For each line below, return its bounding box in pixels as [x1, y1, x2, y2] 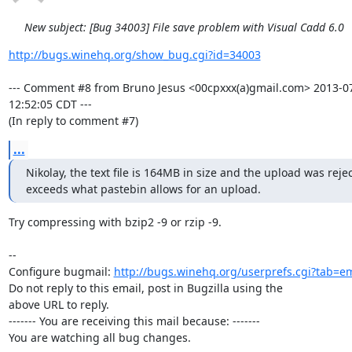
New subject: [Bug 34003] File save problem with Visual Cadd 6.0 [24, 20, 344, 35]
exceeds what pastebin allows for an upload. [25, 181, 261, 196]
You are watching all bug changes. [8, 330, 191, 345]
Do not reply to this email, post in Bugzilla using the [8, 280, 283, 295]
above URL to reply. [8, 297, 109, 312]
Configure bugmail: [8, 264, 114, 279]
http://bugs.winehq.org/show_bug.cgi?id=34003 [8, 47, 261, 62]
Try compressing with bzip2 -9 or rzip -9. [8, 214, 222, 229]
